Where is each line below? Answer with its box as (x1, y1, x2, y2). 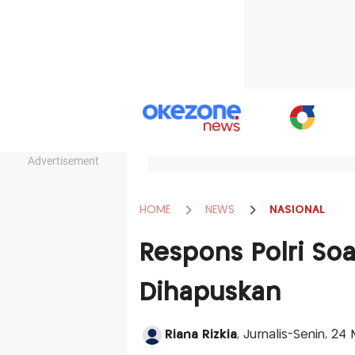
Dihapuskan (139, 281, 281, 305)
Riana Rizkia (164, 329, 237, 341)
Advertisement (28, 155, 99, 167)
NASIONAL (269, 204, 325, 216)
